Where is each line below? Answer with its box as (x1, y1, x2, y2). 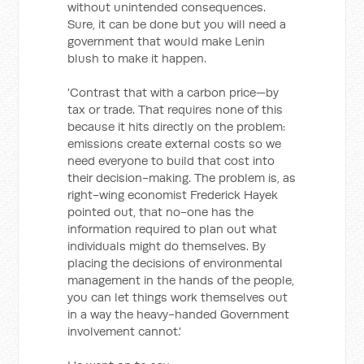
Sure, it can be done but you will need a (67, 16, 287, 32)
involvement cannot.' (67, 323, 182, 339)
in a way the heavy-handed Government (67, 306, 290, 322)
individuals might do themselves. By (67, 238, 266, 253)
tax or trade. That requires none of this (67, 102, 284, 117)
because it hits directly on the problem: (67, 119, 286, 134)
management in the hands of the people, (67, 272, 295, 288)
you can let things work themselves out (67, 289, 288, 305)
